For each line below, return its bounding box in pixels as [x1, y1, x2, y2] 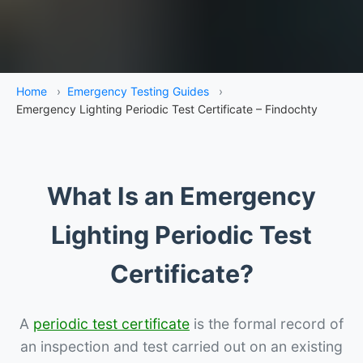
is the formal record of [190, 314, 344, 332]
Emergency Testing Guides [67, 83, 209, 98]
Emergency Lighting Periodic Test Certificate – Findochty [16, 101, 318, 116]
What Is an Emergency [47, 181, 316, 211]
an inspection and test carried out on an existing [20, 337, 343, 355]
